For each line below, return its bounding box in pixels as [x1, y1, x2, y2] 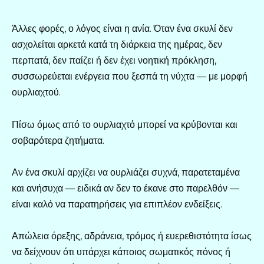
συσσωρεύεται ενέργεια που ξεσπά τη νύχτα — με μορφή [12, 71, 247, 82]
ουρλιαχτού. [12, 87, 61, 98]
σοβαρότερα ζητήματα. [12, 134, 104, 146]
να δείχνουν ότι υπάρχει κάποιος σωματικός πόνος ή [12, 246, 230, 258]
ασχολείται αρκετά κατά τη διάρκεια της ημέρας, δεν [12, 39, 222, 51]
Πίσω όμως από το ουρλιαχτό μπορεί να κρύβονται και [12, 118, 237, 130]
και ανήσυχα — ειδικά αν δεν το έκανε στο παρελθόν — [12, 182, 239, 194]
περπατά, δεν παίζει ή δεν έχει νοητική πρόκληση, [12, 55, 216, 67]
